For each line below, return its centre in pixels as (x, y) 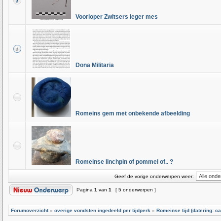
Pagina (85, 190)
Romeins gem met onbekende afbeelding (133, 113)
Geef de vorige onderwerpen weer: (154, 176)
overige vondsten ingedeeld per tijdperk (102, 210)
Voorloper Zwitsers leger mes (117, 17)
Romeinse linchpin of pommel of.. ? (124, 162)
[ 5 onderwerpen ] (136, 190)
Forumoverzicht (30, 210)
